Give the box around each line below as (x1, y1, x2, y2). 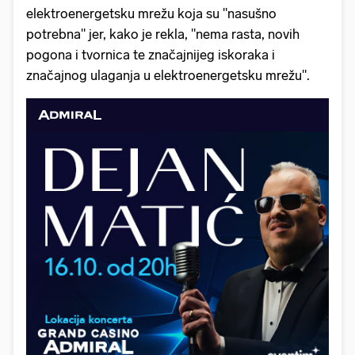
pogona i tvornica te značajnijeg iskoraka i (26, 47, 275, 63)
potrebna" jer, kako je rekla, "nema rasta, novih (26, 26, 300, 43)
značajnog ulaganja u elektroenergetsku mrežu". (26, 67, 310, 84)
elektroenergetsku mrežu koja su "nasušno (26, 6, 277, 22)
